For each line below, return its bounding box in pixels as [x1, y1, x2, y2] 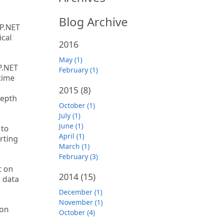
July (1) [59, 111, 80, 120]
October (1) [59, 101, 95, 110]
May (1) [59, 55, 82, 64]
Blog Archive [59, 14, 128, 30]
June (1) [59, 121, 83, 130]
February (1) [59, 65, 98, 74]
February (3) [59, 152, 98, 161]
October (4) [59, 208, 95, 217]
